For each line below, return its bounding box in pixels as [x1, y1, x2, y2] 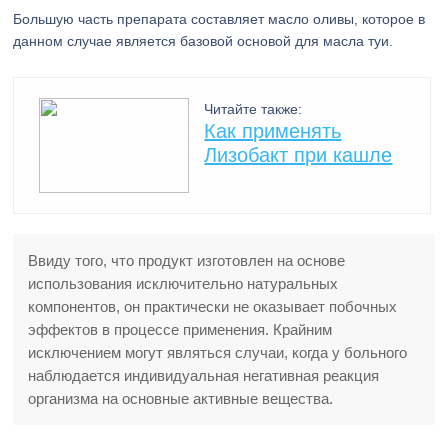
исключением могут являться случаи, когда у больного [28, 344, 408, 361]
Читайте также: [204, 101, 303, 117]
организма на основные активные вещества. [28, 390, 334, 407]
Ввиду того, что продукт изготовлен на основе [28, 252, 346, 269]
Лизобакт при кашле [204, 144, 393, 166]
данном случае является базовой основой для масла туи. [13, 33, 394, 49]
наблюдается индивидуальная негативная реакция [28, 367, 380, 384]
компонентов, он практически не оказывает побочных [28, 298, 398, 315]
